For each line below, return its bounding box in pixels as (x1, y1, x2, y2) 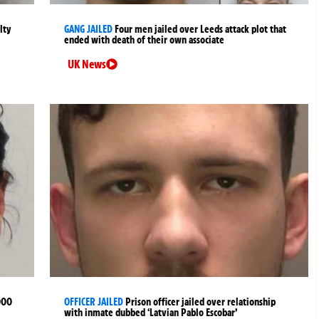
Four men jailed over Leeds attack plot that (115, 22, 287, 36)
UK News (68, 56, 107, 71)
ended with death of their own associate (64, 33, 225, 46)
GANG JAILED (64, 22, 113, 36)
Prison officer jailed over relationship (125, 295, 276, 308)
